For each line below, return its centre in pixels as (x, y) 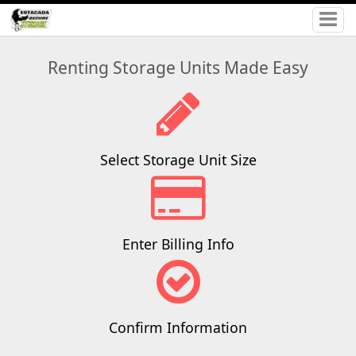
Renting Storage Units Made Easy (178, 68)
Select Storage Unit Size (178, 160)
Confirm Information (178, 327)
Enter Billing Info (178, 244)
